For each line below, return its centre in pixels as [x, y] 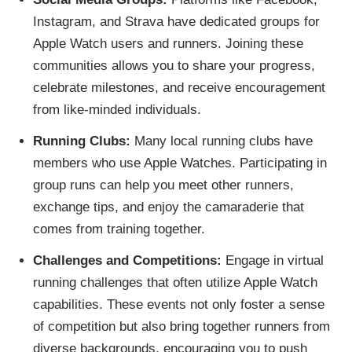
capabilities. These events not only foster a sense [178, 304]
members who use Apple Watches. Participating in [180, 163]
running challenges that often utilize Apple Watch [175, 282]
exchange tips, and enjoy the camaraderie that [168, 207]
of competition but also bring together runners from [181, 326]
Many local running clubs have [221, 141]
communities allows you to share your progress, [174, 66]
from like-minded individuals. [117, 110]
